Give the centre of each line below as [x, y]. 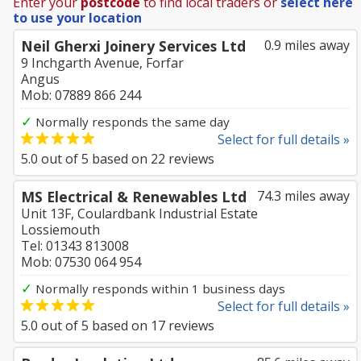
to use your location [77, 18]
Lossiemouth [60, 230]
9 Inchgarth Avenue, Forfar [102, 63]
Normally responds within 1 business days [159, 288]
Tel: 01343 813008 [75, 246]
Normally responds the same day [131, 122]
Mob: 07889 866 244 [81, 95]
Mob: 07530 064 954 [81, 262]
